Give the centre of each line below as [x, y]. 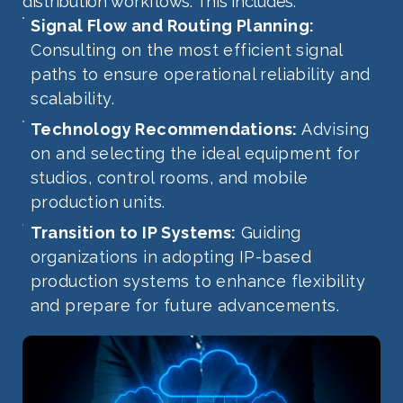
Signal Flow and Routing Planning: [173, 25]
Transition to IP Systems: [133, 232]
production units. [98, 201]
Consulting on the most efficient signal [187, 49]
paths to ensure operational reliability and [201, 74]
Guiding [269, 232]
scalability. [73, 98]
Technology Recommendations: [164, 129]
